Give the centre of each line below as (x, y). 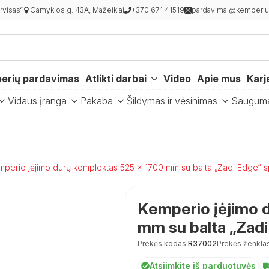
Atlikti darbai (116, 79)
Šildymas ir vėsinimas (172, 101)
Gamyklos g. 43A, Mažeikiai (77, 10)
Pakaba (97, 101)
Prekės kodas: (163, 243)
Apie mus (219, 79)
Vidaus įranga (37, 101)
